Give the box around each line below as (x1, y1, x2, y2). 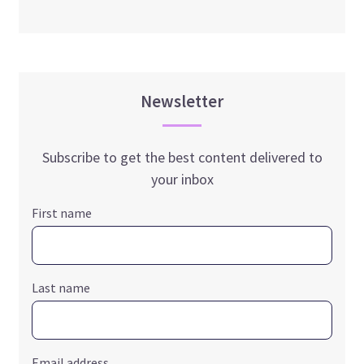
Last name (32, 279, 91, 296)
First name (32, 204, 93, 221)
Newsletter (141, 90, 223, 112)
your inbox (150, 169, 214, 188)
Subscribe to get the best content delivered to (41, 147, 323, 167)
